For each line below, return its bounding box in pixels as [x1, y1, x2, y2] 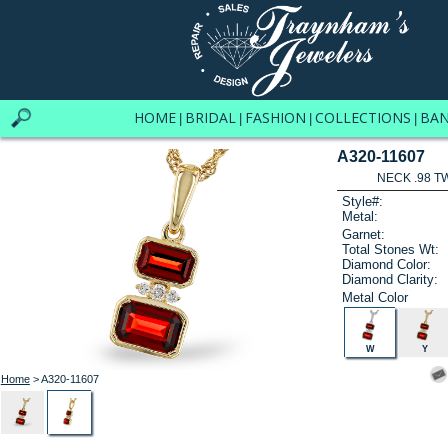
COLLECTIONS [314, 108, 411, 127]
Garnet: [342, 226, 386, 242]
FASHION [244, 108, 306, 127]
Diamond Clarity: [342, 271, 439, 287]
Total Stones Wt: [342, 241, 440, 257]
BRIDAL [184, 108, 236, 127]
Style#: [342, 194, 384, 210]
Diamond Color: [342, 256, 432, 272]
